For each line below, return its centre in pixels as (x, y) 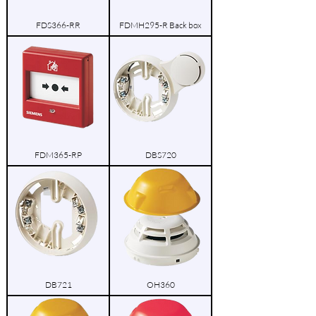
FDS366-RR (58, 25)
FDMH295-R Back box (160, 25)
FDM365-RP (58, 155)
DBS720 (160, 155)
